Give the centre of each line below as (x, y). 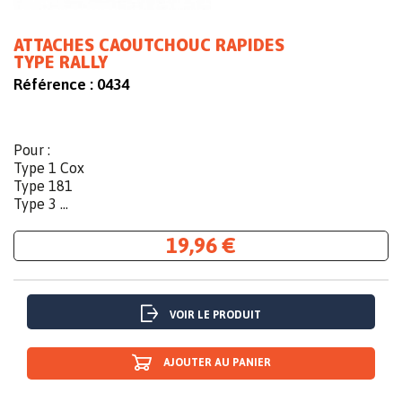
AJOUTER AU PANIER (217, 363)
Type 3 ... (41, 204)
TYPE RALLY (61, 63)
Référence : (53, 85)
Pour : (32, 150)
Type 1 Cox (49, 168)
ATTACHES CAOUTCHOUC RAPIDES (149, 46)
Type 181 (43, 186)
